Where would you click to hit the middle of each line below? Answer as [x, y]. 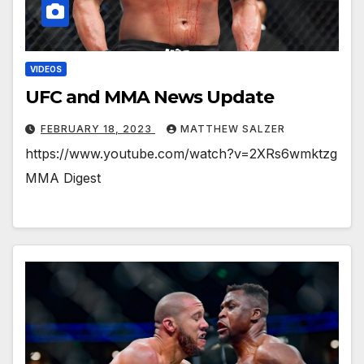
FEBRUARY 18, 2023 [98, 129]
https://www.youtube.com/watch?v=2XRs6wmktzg [181, 154]
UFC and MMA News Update [149, 97]
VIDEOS [46, 69]
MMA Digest [63, 178]
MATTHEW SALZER [233, 129]
